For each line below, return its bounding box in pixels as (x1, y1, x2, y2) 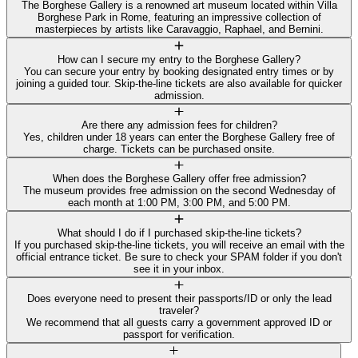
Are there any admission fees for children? (81, 118, 277, 131)
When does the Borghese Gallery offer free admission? (52, 173, 306, 185)
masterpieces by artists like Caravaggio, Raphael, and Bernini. (34, 23, 324, 36)
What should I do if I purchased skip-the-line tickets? (57, 226, 301, 239)
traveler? (159, 304, 199, 316)
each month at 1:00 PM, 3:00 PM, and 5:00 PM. (67, 197, 291, 209)
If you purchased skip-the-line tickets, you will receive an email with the (14, 238, 344, 251)
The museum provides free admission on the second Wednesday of (22, 185, 336, 197)
